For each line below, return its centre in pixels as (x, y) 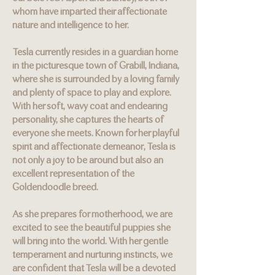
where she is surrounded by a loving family (96, 80)
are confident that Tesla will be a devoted (94, 269)
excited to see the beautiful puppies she (91, 228)
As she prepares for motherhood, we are (92, 215)
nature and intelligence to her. (71, 26)
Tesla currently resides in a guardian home (95, 53)
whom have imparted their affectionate (90, 12)
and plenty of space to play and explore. (92, 93)
